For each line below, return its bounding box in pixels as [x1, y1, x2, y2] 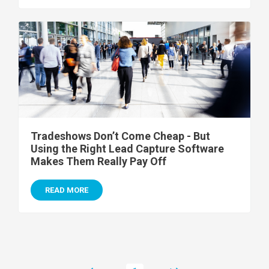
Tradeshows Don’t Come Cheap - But [31, 129, 210, 142]
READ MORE [45, 185, 88, 195]
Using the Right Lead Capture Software [31, 142, 224, 155]
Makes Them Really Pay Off [31, 154, 166, 168]
